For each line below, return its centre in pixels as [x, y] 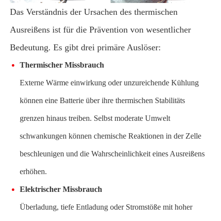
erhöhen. [33, 171]
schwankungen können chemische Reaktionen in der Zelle [110, 136]
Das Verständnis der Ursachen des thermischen [94, 12]
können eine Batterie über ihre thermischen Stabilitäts [102, 100]
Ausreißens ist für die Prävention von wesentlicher [100, 29]
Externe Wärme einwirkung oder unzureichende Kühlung [109, 82]
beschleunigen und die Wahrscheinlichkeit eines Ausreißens [112, 153]
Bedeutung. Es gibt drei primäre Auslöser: [85, 47]
